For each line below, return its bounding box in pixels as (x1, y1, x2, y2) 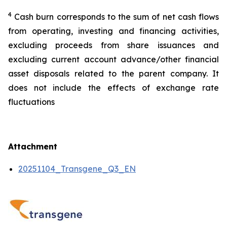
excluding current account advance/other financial (8, 54, 219, 64)
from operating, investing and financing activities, (8, 26, 219, 36)
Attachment (8, 141, 57, 152)
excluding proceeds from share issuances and (8, 40, 219, 50)
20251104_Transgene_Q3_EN (18, 164, 136, 174)
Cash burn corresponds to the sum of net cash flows (14, 12, 219, 22)
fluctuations (8, 97, 55, 107)
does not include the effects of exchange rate (8, 83, 219, 93)
